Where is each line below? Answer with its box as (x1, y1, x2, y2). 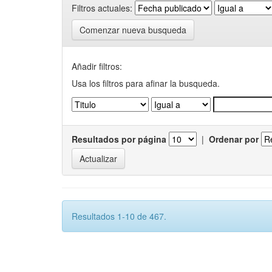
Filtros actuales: (72, 1, 132, 14)
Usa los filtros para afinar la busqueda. (72, 77, 220, 89)
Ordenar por (209, 133, 259, 145)
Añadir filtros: (72, 60, 122, 72)
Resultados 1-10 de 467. (72, 210, 166, 222)
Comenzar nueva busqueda (80, 24, 186, 36)
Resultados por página (72, 133, 166, 145)
